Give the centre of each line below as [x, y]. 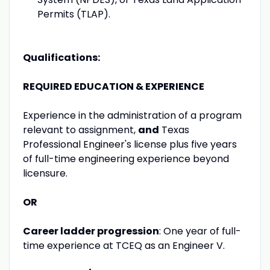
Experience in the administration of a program [132, 115]
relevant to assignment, [80, 130]
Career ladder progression [91, 231]
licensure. [45, 173]
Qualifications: [61, 57]
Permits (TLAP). [74, 14]
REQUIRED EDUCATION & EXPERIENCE [113, 86]
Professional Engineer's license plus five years [130, 144]
